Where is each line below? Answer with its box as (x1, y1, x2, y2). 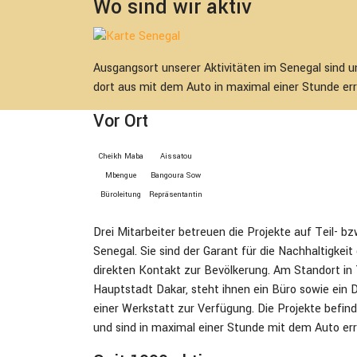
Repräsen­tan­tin (149, 189, 202, 200)
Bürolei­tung (100, 189, 141, 200)
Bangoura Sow (151, 170, 201, 181)
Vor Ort (93, 108, 148, 134)
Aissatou (159, 151, 192, 162)
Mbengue (105, 170, 136, 181)
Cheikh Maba (98, 151, 143, 162)
